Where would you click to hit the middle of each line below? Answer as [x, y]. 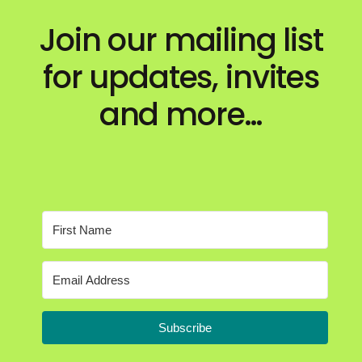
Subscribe [185, 327]
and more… [181, 114]
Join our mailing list [181, 40]
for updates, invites [181, 77]
